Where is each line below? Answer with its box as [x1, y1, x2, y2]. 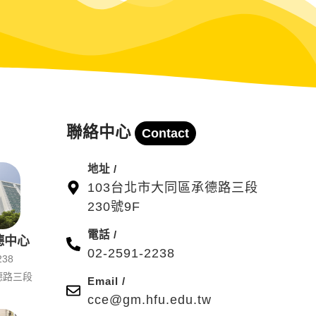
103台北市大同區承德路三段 [87, 180, 258, 195]
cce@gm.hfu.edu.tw [87, 292, 212, 307]
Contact [141, 126, 189, 140]
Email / [87, 274, 126, 287]
